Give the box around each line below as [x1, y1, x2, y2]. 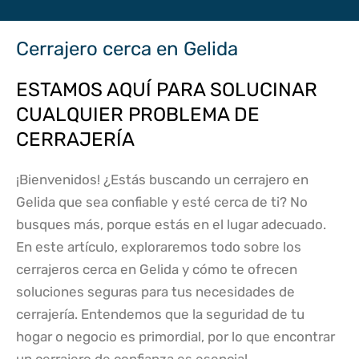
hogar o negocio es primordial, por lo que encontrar [16, 329, 335, 345]
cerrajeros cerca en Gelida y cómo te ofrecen [16, 261, 297, 278]
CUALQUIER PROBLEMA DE [16, 103, 260, 127]
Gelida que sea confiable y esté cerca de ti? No [16, 194, 308, 211]
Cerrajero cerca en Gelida [16, 38, 238, 61]
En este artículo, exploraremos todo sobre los [16, 239, 301, 256]
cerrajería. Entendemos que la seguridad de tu [16, 306, 305, 323]
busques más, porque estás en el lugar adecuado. [16, 216, 326, 233]
